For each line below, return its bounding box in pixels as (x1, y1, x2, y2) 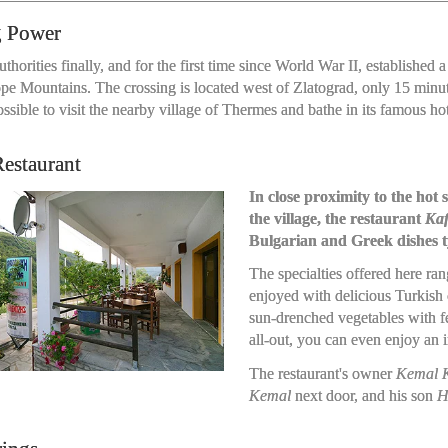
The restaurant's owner (248, 364, 396, 382)
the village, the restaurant (248, 209, 425, 227)
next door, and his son (290, 386, 437, 404)
